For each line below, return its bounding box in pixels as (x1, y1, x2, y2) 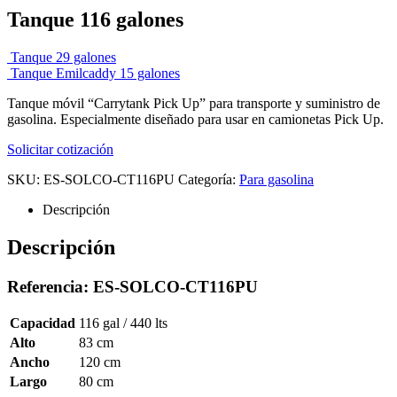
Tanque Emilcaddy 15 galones (11, 65, 180, 81)
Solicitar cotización (7, 141, 113, 157)
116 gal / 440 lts (79, 315, 167, 331)
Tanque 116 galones (7, 7, 183, 31)
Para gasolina (239, 171, 314, 187)
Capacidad (10, 315, 75, 331)
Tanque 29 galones (11, 49, 116, 65)
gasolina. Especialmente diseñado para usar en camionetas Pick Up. (7, 111, 384, 127)
